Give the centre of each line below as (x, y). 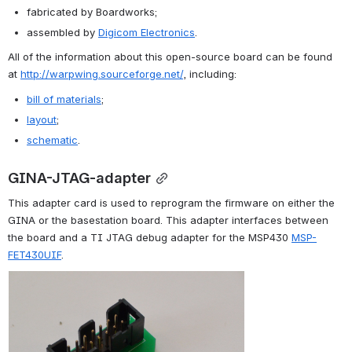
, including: (210, 74)
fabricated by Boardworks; (92, 11)
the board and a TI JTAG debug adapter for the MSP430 (150, 238)
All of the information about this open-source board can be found (170, 57)
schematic (52, 140)
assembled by (62, 32)
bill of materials (64, 99)
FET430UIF (35, 255)
